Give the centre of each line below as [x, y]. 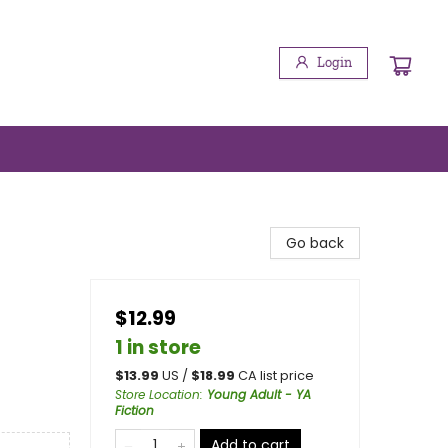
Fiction [134, 410]
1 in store [158, 347]
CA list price [276, 375]
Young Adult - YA [259, 394]
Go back [315, 243]
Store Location [157, 394]
